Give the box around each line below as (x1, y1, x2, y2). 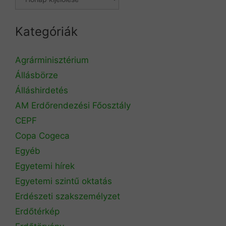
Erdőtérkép (15, 206, 60, 216)
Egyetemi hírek (15, 160, 75, 171)
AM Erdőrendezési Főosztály (15, 100, 131, 110)
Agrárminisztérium (15, 54, 89, 65)
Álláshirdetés (15, 85, 68, 95)
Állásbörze (15, 70, 58, 80)
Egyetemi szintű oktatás (15, 176, 112, 186)
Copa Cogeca (15, 130, 72, 141)
